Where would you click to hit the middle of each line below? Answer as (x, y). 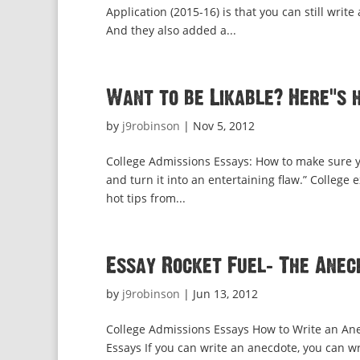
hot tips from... (146, 198)
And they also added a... (171, 30)
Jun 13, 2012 (225, 294)
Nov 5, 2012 (224, 126)
